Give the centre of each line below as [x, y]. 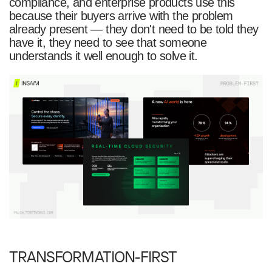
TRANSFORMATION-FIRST [93, 256]
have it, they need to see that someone [108, 42]
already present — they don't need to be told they [134, 29]
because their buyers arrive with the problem [121, 16]
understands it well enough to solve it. [103, 56]
